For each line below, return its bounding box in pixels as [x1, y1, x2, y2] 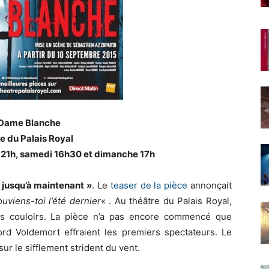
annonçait [187, 179, 232, 191]
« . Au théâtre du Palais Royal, [100, 195, 232, 207]
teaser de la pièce [110, 179, 188, 191]
